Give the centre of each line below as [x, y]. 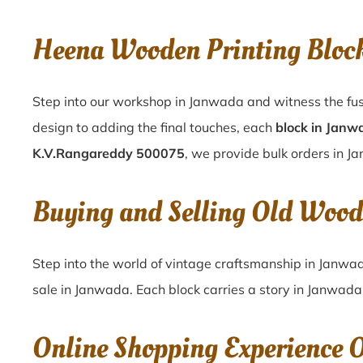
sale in [53, 289]
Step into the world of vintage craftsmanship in [175, 263]
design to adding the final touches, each [154, 127]
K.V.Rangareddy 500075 [109, 153]
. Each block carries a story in [218, 289]
